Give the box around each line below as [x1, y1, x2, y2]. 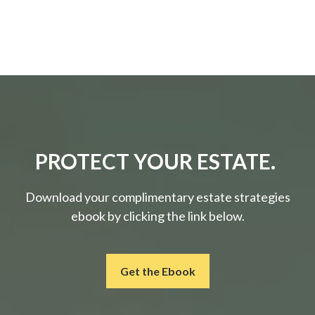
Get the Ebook [120, 264, 195, 278]
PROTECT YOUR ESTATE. [35, 148, 280, 174]
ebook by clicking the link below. [70, 208, 245, 224]
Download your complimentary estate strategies [25, 189, 290, 205]
